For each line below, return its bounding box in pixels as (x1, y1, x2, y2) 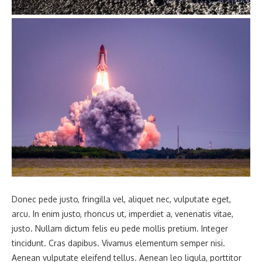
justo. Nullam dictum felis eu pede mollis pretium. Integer (12, 223, 228, 233)
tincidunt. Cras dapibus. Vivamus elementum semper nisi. (12, 238, 225, 248)
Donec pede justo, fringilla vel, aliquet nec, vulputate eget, (12, 194, 231, 204)
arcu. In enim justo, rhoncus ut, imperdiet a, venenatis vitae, (12, 209, 233, 219)
